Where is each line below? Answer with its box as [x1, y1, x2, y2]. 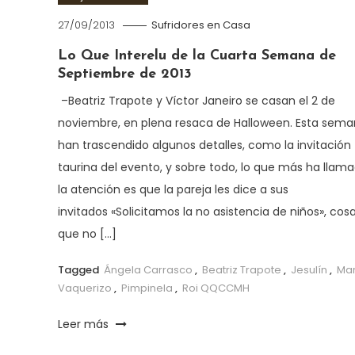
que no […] [57, 225, 116, 242]
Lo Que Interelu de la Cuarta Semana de [57, 48, 336, 63]
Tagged [57, 261, 101, 277]
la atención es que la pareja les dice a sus [57, 181, 288, 197]
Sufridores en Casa [151, 17, 250, 32]
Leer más [57, 315, 112, 332]
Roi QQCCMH [181, 280, 250, 296]
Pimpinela [120, 280, 173, 296]
